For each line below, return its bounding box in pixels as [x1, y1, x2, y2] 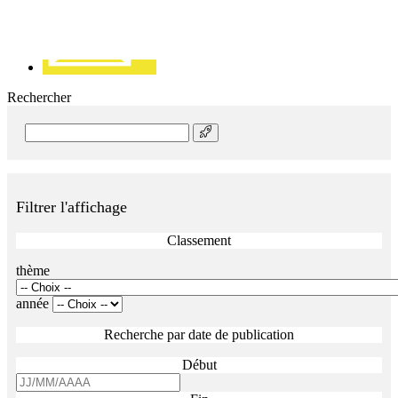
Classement [167, 233, 231, 249]
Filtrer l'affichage [16, 198, 127, 217]
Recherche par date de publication [104, 327, 294, 343]
